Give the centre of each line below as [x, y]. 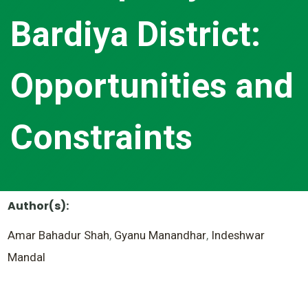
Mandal [27, 257]
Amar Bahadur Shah [59, 235]
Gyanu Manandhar [161, 235]
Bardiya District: [135, 34]
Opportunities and [152, 86]
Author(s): [38, 206]
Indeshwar [238, 235]
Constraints [101, 137]
